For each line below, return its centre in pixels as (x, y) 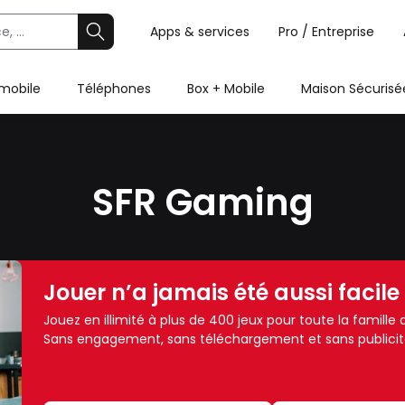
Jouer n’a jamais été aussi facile (221, 292)
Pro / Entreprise (326, 32)
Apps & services (200, 32)
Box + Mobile (226, 89)
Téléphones (114, 89)
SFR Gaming (202, 202)
